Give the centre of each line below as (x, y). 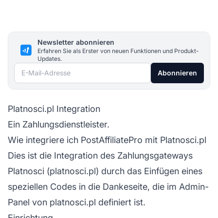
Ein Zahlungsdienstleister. (59, 124)
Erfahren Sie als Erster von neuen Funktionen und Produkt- (118, 51)
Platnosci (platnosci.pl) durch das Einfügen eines (105, 171)
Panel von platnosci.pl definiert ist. (77, 202)
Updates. (50, 58)
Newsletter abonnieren (76, 42)
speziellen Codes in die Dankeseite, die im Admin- (108, 186)
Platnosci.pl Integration (54, 109)
